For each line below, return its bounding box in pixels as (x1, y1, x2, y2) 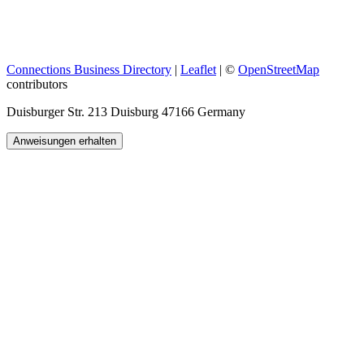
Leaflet (180, 63, 216, 77)
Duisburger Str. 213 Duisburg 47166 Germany (6, 105, 245, 119)
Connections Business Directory (6, 63, 171, 77)
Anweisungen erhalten (13, 135, 116, 148)
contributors (6, 77, 67, 92)
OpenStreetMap (238, 63, 319, 77)
